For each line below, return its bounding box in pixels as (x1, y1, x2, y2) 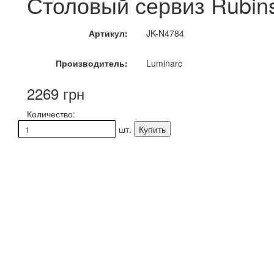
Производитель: (56, 57, 128, 69)
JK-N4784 (146, 27, 184, 39)
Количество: (27, 108, 75, 120)
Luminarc (146, 57, 182, 69)
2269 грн (27, 83, 84, 104)
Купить (139, 122, 166, 135)
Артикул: (89, 27, 128, 39)
